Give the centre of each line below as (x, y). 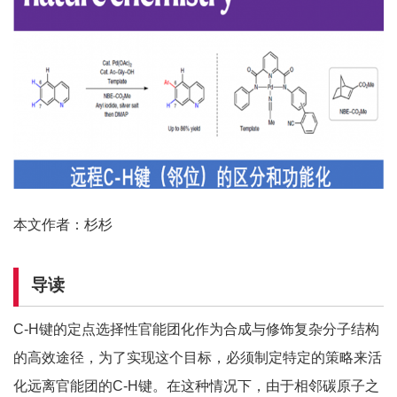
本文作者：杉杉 (63, 224)
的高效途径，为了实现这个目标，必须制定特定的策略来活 (198, 358)
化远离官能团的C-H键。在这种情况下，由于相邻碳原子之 (196, 386)
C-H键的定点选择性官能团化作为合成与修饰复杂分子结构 (196, 330)
